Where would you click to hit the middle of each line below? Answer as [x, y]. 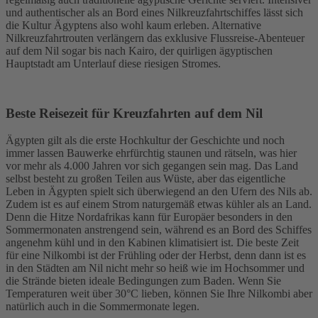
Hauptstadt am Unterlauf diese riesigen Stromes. [113, 63]
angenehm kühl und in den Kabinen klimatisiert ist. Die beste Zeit [152, 243]
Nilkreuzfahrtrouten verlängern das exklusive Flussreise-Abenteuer [155, 38]
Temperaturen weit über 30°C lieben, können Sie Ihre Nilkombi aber [159, 294]
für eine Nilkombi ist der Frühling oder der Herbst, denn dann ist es [156, 256]
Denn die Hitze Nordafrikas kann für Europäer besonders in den [149, 217]
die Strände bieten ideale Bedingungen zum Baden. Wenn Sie [143, 281]
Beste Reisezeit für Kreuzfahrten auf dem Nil [134, 113]
